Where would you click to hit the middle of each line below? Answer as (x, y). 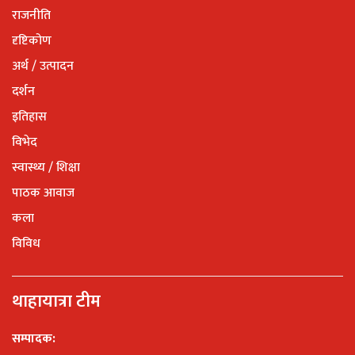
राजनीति (31, 16)
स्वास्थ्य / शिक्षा (46, 168)
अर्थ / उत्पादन (43, 67)
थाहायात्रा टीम (56, 302)
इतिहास (29, 117)
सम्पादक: (34, 339)
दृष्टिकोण (32, 41)
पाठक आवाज (43, 193)
